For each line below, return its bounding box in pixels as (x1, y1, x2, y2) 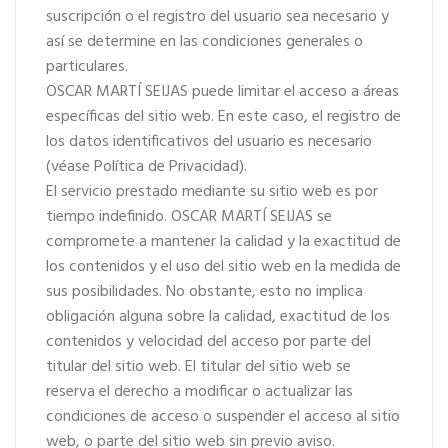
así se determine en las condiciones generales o (46, 29, 363, 55)
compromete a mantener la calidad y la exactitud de (46, 229, 401, 255)
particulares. (46, 54, 128, 80)
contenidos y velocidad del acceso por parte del (46, 329, 371, 355)
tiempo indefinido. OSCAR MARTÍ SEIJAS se (46, 204, 332, 230)
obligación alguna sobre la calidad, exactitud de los (46, 304, 390, 330)
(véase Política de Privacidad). (46, 154, 247, 180)
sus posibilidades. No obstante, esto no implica (46, 279, 363, 305)
